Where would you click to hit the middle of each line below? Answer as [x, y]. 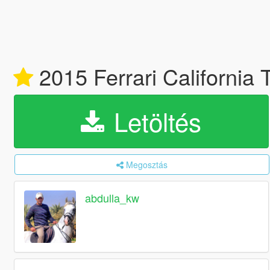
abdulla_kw [112, 198]
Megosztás [146, 165]
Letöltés [154, 121]
